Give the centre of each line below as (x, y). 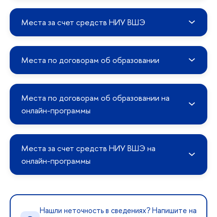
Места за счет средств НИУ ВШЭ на (88, 148)
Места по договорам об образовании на (95, 97)
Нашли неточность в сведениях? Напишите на (118, 210)
